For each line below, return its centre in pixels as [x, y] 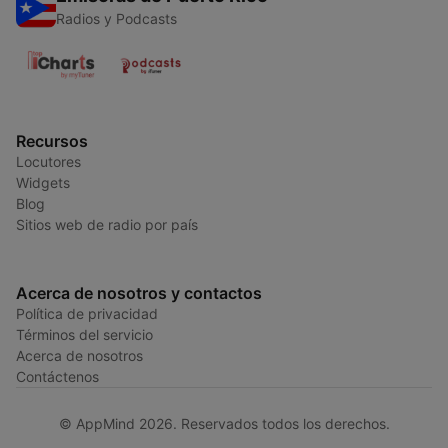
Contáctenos [57, 377]
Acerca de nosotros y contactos [139, 293]
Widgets [43, 183]
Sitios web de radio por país [107, 225]
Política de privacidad [87, 314]
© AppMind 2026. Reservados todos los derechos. [224, 424]
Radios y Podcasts [116, 19]
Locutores [48, 162]
